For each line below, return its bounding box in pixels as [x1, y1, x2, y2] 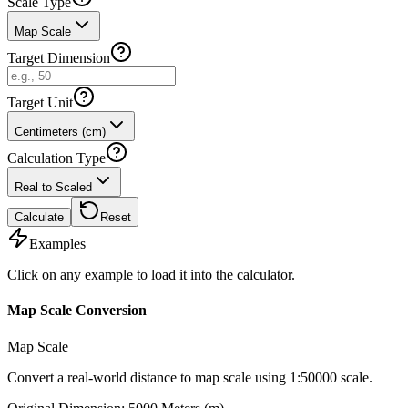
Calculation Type [7, 150, 106, 166]
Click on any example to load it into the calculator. [7, 267, 295, 282]
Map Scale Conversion [7, 302, 147, 319]
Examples [29, 236, 86, 251]
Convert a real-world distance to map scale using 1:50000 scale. [7, 369, 372, 385]
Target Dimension [7, 50, 110, 66]
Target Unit [7, 95, 73, 110]
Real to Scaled [15, 180, 92, 194]
